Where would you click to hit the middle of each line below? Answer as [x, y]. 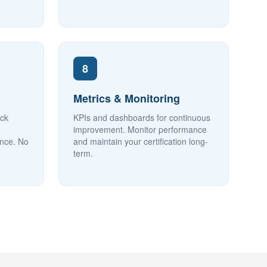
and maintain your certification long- [141, 141]
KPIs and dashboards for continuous [142, 117]
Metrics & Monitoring [127, 98]
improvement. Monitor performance [140, 129]
